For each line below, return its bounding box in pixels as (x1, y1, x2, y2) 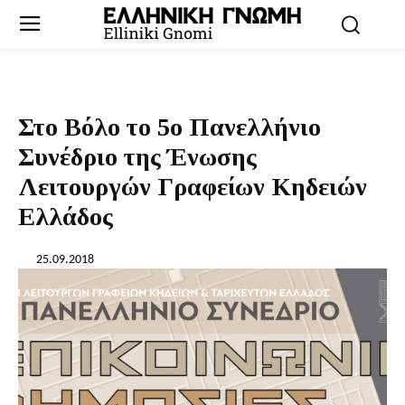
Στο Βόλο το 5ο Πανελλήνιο (18, 113, 321, 141)
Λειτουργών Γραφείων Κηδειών (18, 173, 367, 201)
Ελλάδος (18, 202, 113, 231)
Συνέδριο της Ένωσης (18, 143, 257, 171)
